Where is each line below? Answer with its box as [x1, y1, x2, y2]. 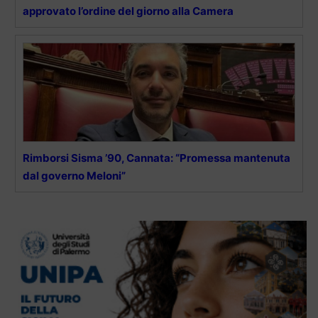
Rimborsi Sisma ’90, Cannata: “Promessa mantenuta [23, 151, 290, 165]
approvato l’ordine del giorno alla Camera [23, 4, 234, 18]
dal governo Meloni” [23, 169, 126, 183]
